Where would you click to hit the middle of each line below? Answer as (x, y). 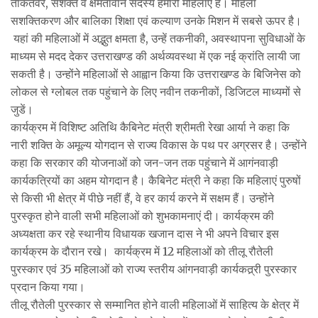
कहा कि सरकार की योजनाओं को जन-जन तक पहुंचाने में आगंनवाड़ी (144, 162)
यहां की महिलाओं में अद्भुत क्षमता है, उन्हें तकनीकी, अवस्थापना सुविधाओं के (158, 38)
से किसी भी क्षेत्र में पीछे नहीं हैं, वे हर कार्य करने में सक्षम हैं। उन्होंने (142, 198)
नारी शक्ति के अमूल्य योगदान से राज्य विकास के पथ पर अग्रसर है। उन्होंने (159, 144)
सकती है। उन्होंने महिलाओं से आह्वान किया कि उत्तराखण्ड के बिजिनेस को (156, 73)
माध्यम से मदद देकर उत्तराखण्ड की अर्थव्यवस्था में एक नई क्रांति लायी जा (155, 56)
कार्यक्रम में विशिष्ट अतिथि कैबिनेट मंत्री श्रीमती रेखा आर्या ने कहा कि (150, 127)
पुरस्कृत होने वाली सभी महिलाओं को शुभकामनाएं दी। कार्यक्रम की (142, 215)
